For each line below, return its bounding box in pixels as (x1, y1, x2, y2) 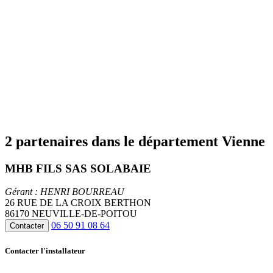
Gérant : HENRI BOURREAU (5, 186, 124, 197)
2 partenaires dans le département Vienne (5, 133, 265, 149)
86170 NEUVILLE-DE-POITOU (5, 208, 137, 219)
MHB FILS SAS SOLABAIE (5, 161, 151, 175)
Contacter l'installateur (5, 246, 85, 255)
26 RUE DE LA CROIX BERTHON (5, 197, 151, 208)
